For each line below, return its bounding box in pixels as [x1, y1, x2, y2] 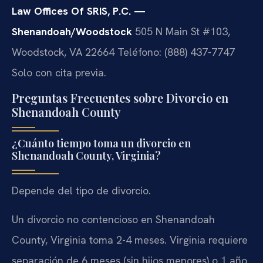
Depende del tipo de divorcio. [12, 183, 151, 197]
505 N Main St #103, [132, 24, 230, 38]
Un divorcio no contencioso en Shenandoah [12, 213, 215, 227]
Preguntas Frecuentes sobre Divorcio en [12, 89, 228, 106]
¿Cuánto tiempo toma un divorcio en [12, 136, 191, 150]
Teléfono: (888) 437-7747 [114, 45, 235, 59]
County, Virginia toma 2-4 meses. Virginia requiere [12, 233, 248, 247]
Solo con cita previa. [12, 65, 106, 79]
